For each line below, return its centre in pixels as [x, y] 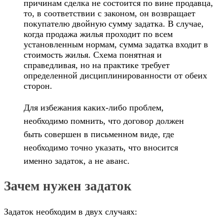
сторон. [38, 86]
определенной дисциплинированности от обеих [115, 76]
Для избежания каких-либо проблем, [94, 108]
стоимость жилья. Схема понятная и [93, 55]
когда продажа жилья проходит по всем [98, 34]
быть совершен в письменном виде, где [99, 134]
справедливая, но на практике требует [97, 65]
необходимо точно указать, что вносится [101, 148]
